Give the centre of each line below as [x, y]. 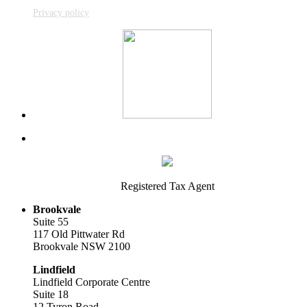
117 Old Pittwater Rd [79, 234]
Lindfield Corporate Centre [91, 282]
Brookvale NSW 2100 [82, 247]
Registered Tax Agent [167, 186]
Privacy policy [61, 13]
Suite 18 [51, 295]
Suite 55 [51, 222]
